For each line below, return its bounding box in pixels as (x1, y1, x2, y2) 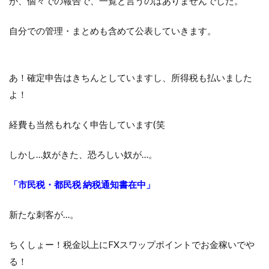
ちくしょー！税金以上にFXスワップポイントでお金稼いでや (9, 239, 255, 250)
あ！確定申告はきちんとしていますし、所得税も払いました (9, 72, 252, 83)
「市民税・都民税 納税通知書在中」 (9, 179, 155, 190)
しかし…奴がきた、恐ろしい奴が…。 (9, 149, 157, 160)
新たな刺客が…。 (9, 209, 79, 220)
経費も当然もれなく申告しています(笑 (9, 119, 165, 130)
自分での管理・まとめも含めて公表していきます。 (9, 25, 216, 37)
